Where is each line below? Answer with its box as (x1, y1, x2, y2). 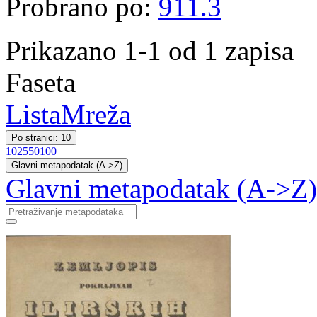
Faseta (6, 67, 76, 98)
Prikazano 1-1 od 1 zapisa (6, 35, 294, 66)
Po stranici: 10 (11, 132, 71, 143)
